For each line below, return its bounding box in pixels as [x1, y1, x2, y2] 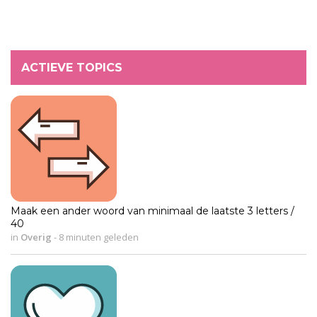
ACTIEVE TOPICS [21, 60, 122, 74]
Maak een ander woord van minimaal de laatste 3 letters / [11, 204, 294, 217]
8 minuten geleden [57, 230, 139, 243]
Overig [21, 230, 52, 243]
